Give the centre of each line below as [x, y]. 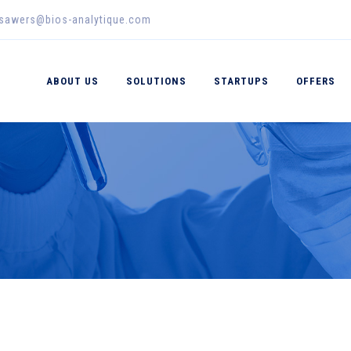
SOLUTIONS [156, 81]
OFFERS [316, 81]
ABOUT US [72, 81]
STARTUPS [241, 81]
